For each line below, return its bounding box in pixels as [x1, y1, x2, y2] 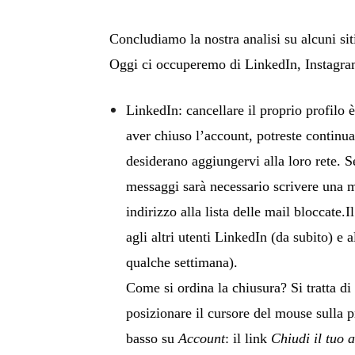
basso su [126, 330, 178, 346]
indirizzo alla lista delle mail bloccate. [126, 204, 345, 219]
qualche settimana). [126, 254, 238, 270]
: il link [225, 330, 271, 346]
